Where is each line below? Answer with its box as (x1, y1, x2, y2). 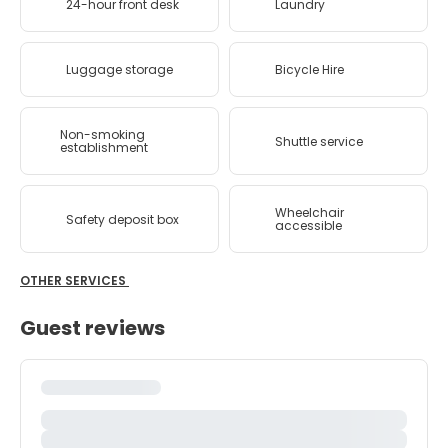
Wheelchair (274, 204, 344, 221)
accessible (274, 217, 342, 234)
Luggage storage (66, 61, 173, 78)
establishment (60, 139, 149, 156)
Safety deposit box (66, 210, 179, 228)
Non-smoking (60, 126, 146, 143)
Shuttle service (275, 132, 363, 150)
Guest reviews (20, 314, 165, 342)
